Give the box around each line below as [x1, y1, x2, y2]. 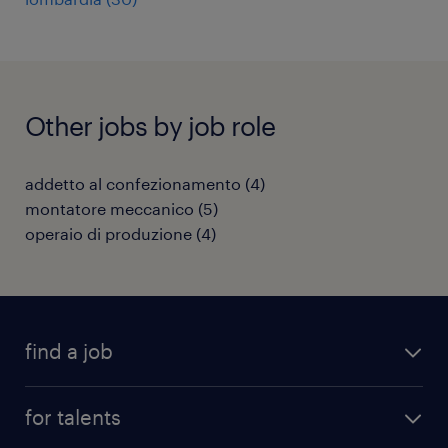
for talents [25, 405, 121, 429]
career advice [25, 424, 127, 443]
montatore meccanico [25, 199, 194, 218]
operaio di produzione [25, 224, 192, 243]
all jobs [25, 389, 78, 408]
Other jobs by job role [25, 110, 275, 141]
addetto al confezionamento [25, 174, 241, 193]
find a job [25, 339, 113, 363]
